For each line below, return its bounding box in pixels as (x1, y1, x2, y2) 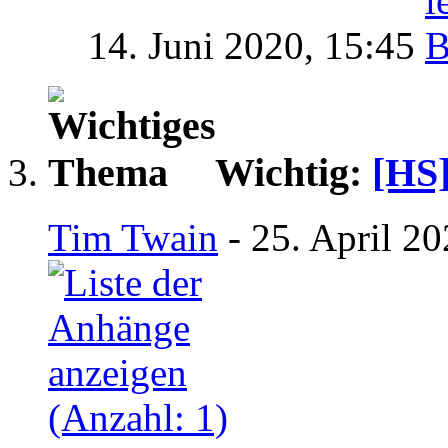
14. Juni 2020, (88, 23, 324, 67)
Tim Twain (48, 216, 218, 260)
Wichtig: (215, 150, 372, 196)
